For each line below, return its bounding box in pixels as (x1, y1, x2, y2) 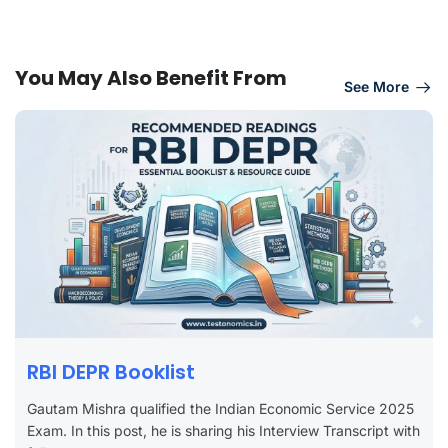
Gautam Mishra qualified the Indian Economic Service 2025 (27, 400, 414, 418)
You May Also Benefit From (15, 64, 287, 93)
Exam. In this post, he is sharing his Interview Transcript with (27, 422, 420, 440)
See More (344, 78, 409, 96)
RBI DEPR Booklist (27, 358, 195, 387)
